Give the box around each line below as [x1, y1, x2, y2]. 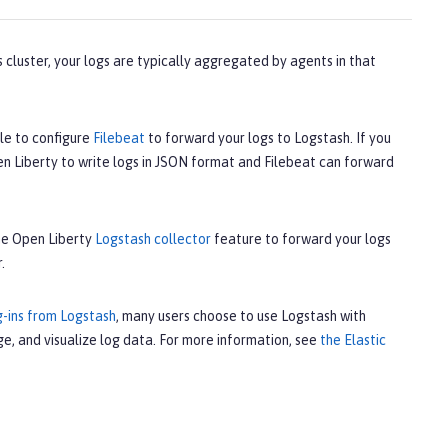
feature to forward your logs [211, 231, 391, 248]
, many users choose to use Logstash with [116, 308, 366, 325]
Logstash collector [95, 231, 211, 248]
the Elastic [320, 332, 386, 349]
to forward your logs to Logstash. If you [145, 130, 391, 147]
